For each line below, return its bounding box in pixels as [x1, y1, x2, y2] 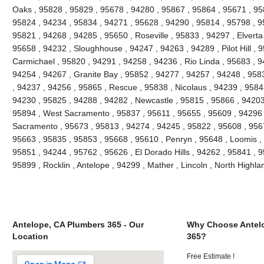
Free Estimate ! [187, 252, 235, 260]
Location [12, 231, 48, 241]
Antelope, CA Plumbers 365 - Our [12, 219, 144, 229]
